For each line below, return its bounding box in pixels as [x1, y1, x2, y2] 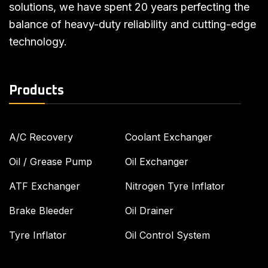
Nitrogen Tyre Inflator [125, 179, 225, 192]
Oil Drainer [125, 204, 173, 217]
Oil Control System [125, 229, 210, 241]
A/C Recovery [9, 130, 73, 143]
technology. [9, 35, 70, 48]
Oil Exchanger [125, 155, 188, 167]
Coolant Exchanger [125, 130, 212, 143]
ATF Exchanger [9, 179, 80, 192]
